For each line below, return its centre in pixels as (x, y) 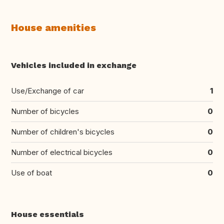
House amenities (53, 28)
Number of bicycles (45, 111)
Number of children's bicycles (63, 132)
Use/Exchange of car (47, 91)
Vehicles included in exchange (74, 65)
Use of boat (31, 173)
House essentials (47, 214)
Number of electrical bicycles (62, 152)
